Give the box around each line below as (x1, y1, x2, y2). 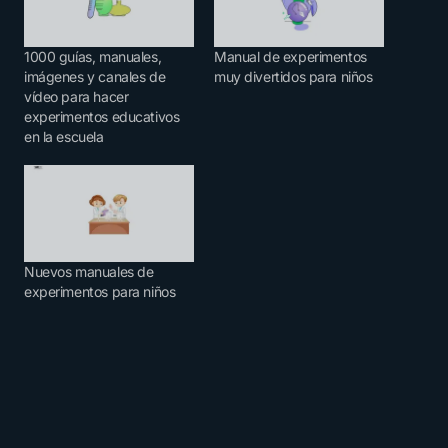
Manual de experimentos (214, 48, 367, 66)
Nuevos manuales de (24, 263, 154, 281)
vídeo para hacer (24, 88, 129, 106)
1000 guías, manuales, (24, 48, 162, 66)
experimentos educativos (24, 108, 180, 126)
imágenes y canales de (24, 68, 166, 86)
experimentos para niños (24, 283, 176, 301)
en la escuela (24, 128, 104, 146)
